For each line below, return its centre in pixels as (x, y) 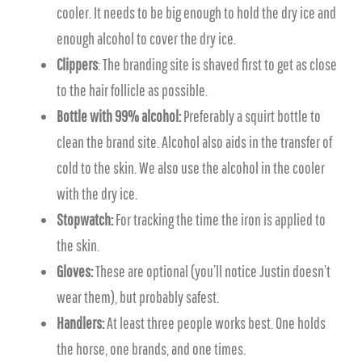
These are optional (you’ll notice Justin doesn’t (212, 271)
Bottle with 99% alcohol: (119, 116)
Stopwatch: (85, 219)
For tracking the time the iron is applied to (219, 219)
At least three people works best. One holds (215, 323)
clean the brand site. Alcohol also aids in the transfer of (194, 142)
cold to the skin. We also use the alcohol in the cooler (191, 168)
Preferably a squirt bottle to (251, 116)
